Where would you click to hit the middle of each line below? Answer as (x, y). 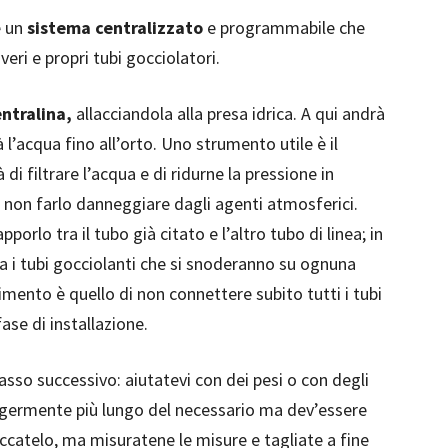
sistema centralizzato (115, 27)
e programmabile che (284, 27)
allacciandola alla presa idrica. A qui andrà (228, 113)
